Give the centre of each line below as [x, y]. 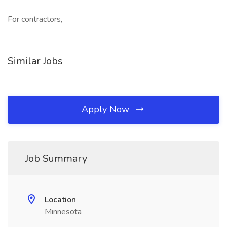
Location [60, 200]
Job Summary [56, 158]
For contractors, [35, 19]
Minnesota [63, 212]
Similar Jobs [35, 61]
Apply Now [107, 109]
